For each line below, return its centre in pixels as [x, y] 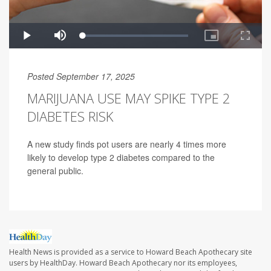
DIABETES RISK [70, 116]
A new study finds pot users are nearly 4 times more [127, 144]
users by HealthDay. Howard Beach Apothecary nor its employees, [123, 263]
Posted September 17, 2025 [81, 77]
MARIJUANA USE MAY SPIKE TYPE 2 [129, 98]
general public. [55, 171]
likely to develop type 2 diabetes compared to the [121, 158]
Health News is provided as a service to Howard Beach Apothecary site [131, 252]
